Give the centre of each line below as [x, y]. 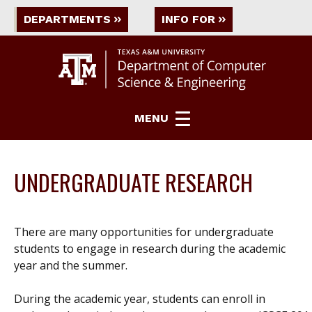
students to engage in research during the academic [150, 248]
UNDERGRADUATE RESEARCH [133, 182]
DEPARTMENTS [67, 19]
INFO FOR [188, 19]
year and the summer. [71, 265]
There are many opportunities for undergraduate [144, 232]
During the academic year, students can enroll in [140, 298]
